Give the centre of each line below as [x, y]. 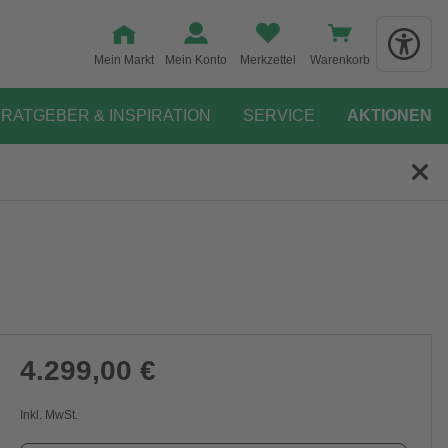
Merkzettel [268, 60]
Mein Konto [196, 60]
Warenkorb [340, 60]
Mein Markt [124, 60]
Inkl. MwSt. [48, 415]
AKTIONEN [389, 115]
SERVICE [279, 115]
